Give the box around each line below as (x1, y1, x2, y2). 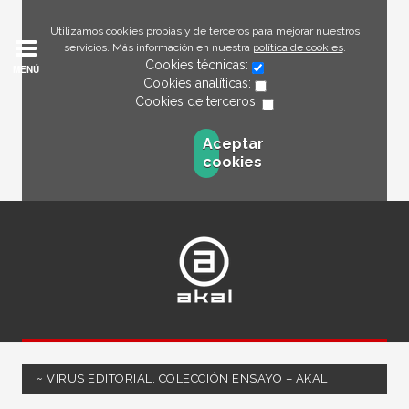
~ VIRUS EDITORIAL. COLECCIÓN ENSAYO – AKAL (37, 372, 328, 385)
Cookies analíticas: (142, 76, 255, 90)
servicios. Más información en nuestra (63, 41, 253, 54)
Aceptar (202, 135, 264, 152)
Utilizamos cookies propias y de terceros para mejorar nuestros (49, 25, 360, 37)
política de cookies (252, 41, 343, 54)
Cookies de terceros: (135, 94, 262, 109)
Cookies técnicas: (145, 58, 252, 72)
